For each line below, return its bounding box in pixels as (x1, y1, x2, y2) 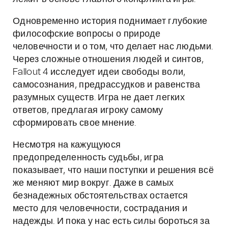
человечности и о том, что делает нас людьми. (13, 42, 213, 51)
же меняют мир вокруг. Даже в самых (13, 179, 174, 188)
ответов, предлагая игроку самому (13, 106, 163, 115)
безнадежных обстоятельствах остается (13, 191, 188, 201)
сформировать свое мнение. (13, 119, 136, 128)
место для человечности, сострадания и (13, 204, 188, 213)
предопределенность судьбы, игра (13, 153, 164, 162)
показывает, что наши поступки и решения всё (13, 166, 214, 175)
